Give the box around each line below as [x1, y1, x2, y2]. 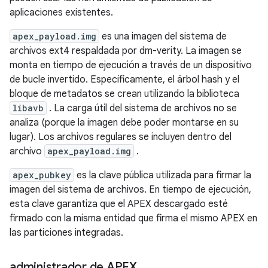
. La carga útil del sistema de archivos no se [47, 102, 237, 114]
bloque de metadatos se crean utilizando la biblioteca [10, 87, 239, 100]
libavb [13, 102, 44, 114]
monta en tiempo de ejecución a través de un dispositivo [10, 59, 252, 71]
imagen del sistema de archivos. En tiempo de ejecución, [10, 183, 251, 196]
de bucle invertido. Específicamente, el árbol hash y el [10, 73, 239, 86]
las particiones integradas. [10, 226, 123, 239]
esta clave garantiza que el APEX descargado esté [10, 197, 228, 210]
